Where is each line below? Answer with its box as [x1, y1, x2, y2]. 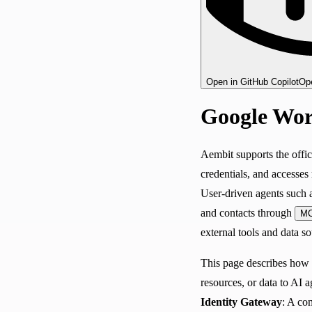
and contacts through [201, 206, 295, 219]
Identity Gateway [201, 295, 282, 308]
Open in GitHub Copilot [206, 76, 299, 87]
